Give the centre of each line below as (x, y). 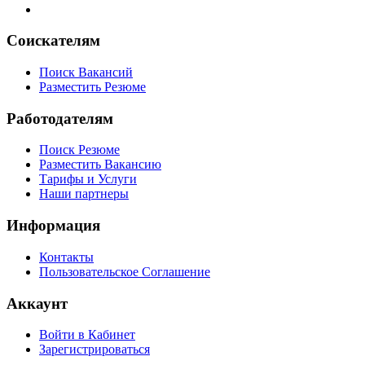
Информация (53, 226)
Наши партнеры (84, 194)
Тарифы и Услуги (88, 179)
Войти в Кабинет (87, 335)
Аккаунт (37, 303)
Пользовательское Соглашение (125, 271)
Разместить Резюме (92, 87)
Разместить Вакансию (100, 165)
